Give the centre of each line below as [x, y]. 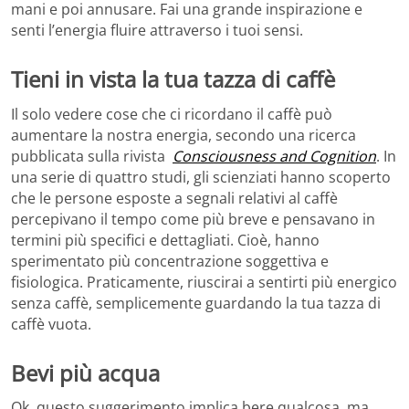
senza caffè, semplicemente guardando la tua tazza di [196, 303]
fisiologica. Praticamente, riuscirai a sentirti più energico [204, 282]
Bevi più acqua [85, 372]
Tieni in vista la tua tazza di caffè [173, 79]
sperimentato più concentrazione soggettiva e [170, 261]
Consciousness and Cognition [274, 156]
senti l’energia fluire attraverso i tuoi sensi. [157, 31]
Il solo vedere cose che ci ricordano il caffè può [172, 114]
